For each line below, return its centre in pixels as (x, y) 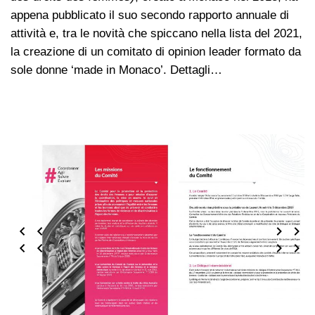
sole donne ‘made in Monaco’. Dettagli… (116, 70)
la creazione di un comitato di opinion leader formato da (156, 52)
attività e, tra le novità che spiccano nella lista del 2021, (156, 34)
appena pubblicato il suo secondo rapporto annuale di (150, 15)
